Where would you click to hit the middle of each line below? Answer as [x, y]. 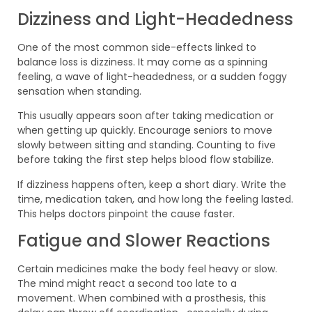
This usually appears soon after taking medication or [146, 116]
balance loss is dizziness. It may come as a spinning [142, 62]
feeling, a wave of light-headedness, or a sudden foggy [152, 76]
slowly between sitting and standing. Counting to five [147, 145]
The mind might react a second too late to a [127, 284]
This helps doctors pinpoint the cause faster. [126, 213]
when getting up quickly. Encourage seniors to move [145, 131]
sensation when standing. [79, 91]
